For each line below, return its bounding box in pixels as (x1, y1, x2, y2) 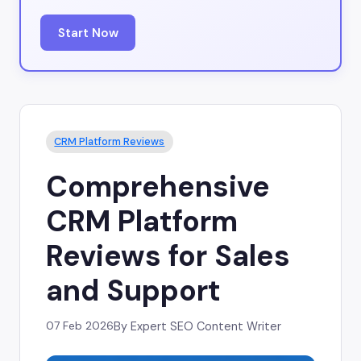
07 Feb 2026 (46, 319, 114, 334)
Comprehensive (46, 168, 270, 206)
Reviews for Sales (46, 237, 290, 276)
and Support (46, 272, 221, 310)
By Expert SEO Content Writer (114, 319, 281, 334)
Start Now (57, 24, 118, 41)
